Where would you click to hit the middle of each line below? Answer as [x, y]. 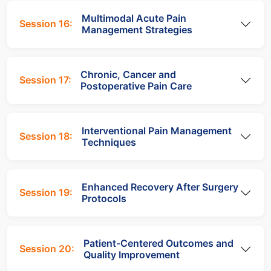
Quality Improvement [132, 254]
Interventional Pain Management [157, 130]
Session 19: [46, 193]
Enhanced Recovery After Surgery [160, 187]
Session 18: [46, 136]
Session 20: [47, 249]
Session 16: [46, 24]
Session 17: [45, 80]
